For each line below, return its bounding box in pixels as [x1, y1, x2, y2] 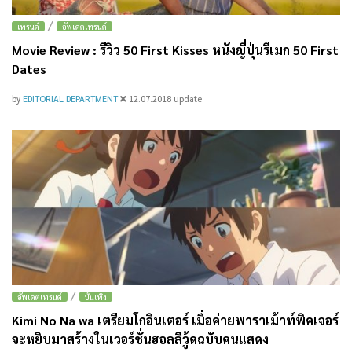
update [174, 92, 202, 104]
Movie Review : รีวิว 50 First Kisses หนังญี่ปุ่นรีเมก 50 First [12, 41, 339, 58]
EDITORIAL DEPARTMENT [23, 92, 120, 104]
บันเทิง [85, 291, 107, 302]
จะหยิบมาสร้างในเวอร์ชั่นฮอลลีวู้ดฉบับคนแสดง [12, 330, 269, 347]
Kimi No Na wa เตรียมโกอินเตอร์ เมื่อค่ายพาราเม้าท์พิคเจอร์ [12, 311, 339, 328]
